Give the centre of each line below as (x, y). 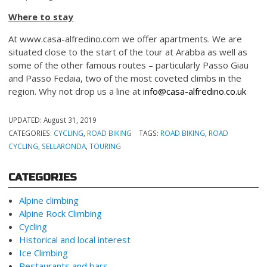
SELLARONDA (64, 146)
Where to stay (41, 16)
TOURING (105, 146)
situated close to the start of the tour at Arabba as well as (128, 52)
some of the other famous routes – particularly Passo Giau (129, 65)
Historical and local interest (75, 240)
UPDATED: (26, 119)
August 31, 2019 (70, 119)
